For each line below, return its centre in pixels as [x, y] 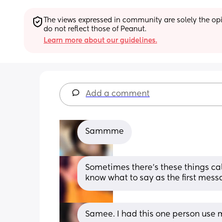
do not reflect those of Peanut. [95, 29]
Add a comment [118, 94]
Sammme [105, 132]
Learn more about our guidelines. [100, 40]
